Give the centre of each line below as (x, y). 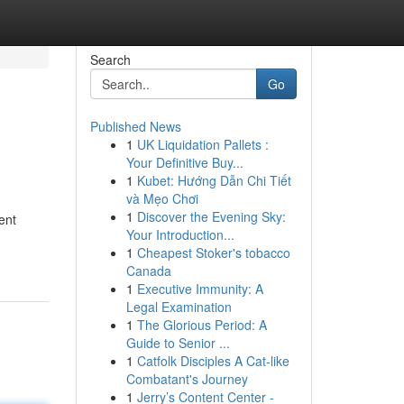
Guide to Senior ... (178, 343)
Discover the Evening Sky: (211, 216)
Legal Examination (179, 307)
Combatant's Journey (187, 379)
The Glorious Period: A (202, 325)
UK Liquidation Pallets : (202, 144)
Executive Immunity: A (200, 289)
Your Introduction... (180, 234)
